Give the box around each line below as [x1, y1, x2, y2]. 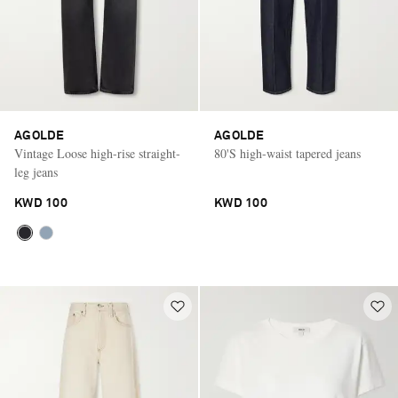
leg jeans [14, 163, 58, 180]
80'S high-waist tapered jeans [214, 144, 361, 162]
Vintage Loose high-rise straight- [14, 144, 180, 162]
